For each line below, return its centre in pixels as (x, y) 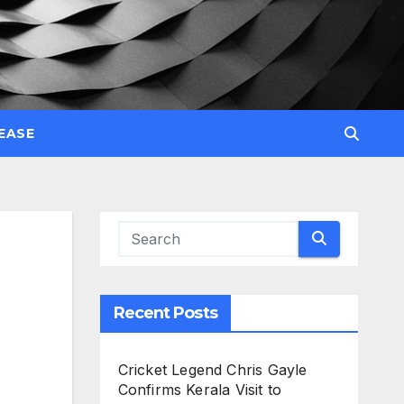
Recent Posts (165, 312)
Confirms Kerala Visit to (200, 389)
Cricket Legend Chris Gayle (212, 369)
